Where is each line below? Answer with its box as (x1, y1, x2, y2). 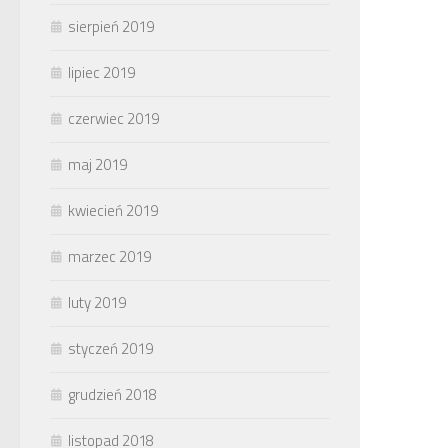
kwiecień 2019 (68, 198, 158, 222)
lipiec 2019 (68, 60, 135, 84)
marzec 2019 (68, 244, 151, 268)
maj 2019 (68, 152, 127, 176)
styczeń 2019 (68, 336, 153, 360)
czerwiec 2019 (68, 106, 159, 130)
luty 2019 (68, 290, 126, 314)
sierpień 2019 (68, 14, 154, 38)
